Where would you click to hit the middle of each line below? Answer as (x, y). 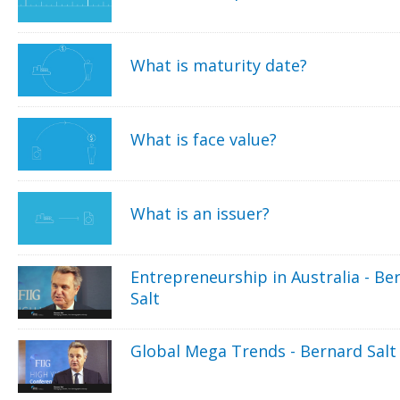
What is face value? (204, 139)
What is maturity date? (219, 65)
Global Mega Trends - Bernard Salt (264, 350)
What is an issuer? (200, 213)
